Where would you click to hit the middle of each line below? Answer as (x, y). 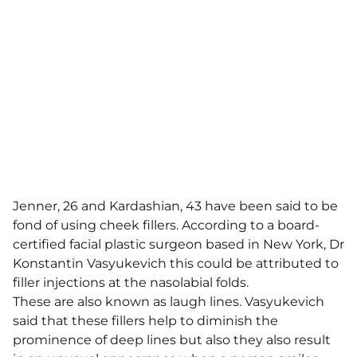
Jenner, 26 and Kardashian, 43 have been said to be (175, 206)
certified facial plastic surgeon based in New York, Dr (178, 244)
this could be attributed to (253, 263)
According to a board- (251, 225)
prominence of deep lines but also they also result (172, 340)
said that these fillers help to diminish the (145, 321)
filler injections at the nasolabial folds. (132, 282)
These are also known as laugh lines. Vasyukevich (169, 302)
